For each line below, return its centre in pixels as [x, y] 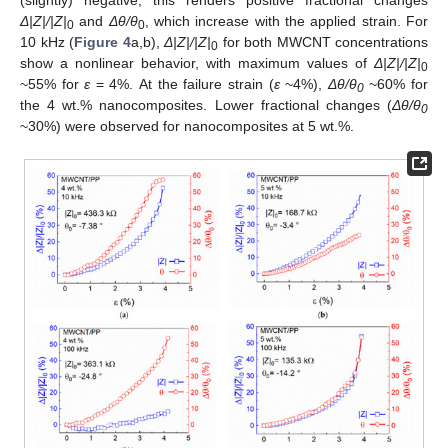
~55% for [52, 84]
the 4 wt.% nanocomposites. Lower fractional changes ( [206, 105]
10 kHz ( [47, 42]
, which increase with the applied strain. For [286, 21]
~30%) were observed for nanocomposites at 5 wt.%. [187, 126]
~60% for [396, 84]
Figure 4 [102, 42]
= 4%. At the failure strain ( [182, 84]
